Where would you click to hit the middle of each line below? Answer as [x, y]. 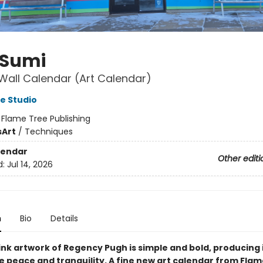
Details [64, 218]
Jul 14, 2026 [30, 165]
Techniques [48, 131]
